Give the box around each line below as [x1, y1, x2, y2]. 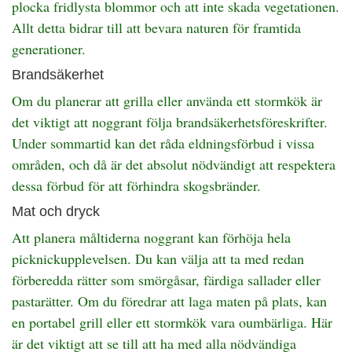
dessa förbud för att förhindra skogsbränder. [12, 176, 261, 195]
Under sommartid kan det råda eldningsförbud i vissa [12, 134, 314, 152]
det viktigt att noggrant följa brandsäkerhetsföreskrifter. [12, 112, 328, 131]
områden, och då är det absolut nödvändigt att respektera [12, 155, 335, 174]
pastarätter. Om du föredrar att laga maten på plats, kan [12, 291, 327, 310]
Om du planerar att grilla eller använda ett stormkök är [12, 91, 322, 110]
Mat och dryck [12, 203, 100, 219]
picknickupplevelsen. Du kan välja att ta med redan [12, 249, 304, 268]
